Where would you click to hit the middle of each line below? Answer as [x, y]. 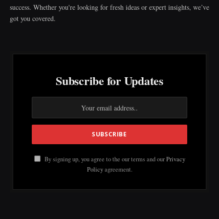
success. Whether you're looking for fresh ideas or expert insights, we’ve [109, 7]
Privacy [175, 159]
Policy [95, 170]
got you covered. [33, 19]
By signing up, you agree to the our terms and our [104, 159]
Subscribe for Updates [109, 81]
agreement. [118, 170]
